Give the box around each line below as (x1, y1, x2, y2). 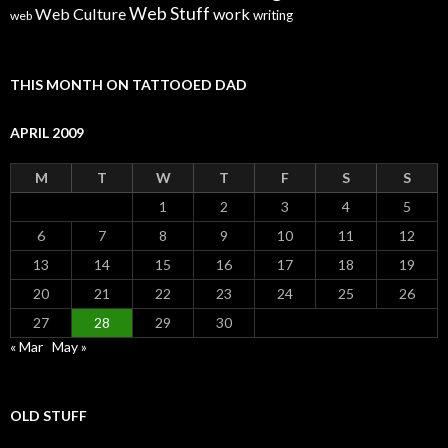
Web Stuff (129, 3, 210, 25)
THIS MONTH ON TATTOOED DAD (10, 76, 247, 94)
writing (253, 7, 293, 24)
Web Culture (35, 4, 126, 24)
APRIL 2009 (10, 124, 84, 142)
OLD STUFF (10, 407, 87, 425)
